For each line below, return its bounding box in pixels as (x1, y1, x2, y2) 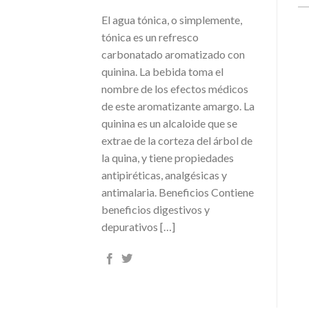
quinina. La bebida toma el (101, 64, 223, 78)
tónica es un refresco (101, 30, 199, 43)
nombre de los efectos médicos (101, 81, 248, 95)
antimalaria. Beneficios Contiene (101, 185, 254, 199)
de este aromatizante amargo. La (101, 99, 255, 112)
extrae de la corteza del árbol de (101, 133, 252, 147)
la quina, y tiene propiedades (101, 150, 234, 164)
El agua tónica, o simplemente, (101, 12, 242, 26)
